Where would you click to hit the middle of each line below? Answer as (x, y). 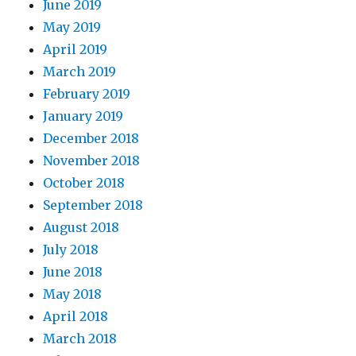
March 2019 (80, 72)
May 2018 (73, 294)
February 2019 (87, 94)
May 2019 (72, 27)
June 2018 (73, 272)
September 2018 (93, 205)
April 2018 (76, 316)
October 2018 (84, 183)
